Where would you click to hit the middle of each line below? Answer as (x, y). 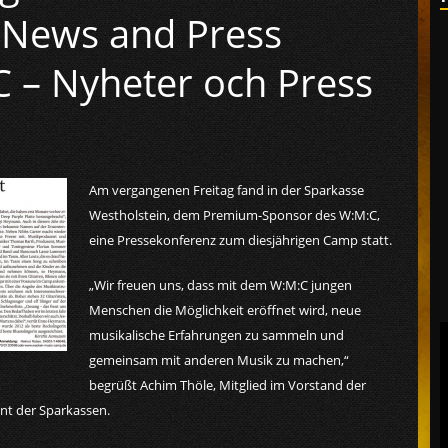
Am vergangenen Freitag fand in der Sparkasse (226, 190)
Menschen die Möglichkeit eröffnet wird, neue (225, 310)
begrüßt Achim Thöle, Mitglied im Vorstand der (227, 385)
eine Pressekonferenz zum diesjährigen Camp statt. (240, 240)
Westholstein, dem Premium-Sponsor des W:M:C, (234, 215)
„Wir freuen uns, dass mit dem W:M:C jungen (220, 285)
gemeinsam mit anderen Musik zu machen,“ (219, 360)
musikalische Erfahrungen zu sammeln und (216, 335)
